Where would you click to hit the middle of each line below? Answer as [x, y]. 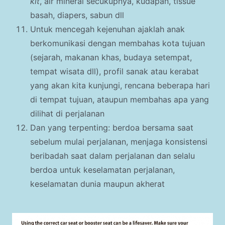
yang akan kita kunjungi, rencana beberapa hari [120, 86]
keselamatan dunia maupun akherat [97, 184]
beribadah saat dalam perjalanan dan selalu [113, 156]
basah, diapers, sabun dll [78, 15]
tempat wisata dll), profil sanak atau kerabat [115, 72]
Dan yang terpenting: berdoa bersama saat [112, 128]
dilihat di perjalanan [67, 114]
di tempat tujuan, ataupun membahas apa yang [120, 100]
